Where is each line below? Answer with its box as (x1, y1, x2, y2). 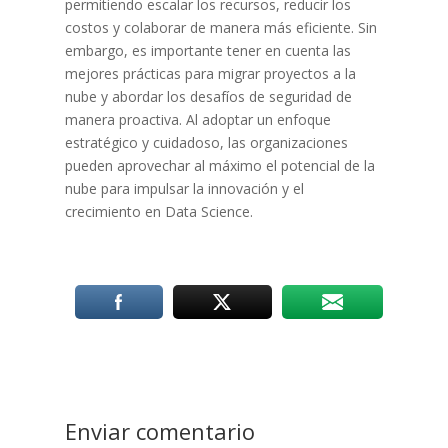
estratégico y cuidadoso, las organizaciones (64, 132, 348, 152)
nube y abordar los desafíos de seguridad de (64, 86, 352, 106)
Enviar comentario (64, 415, 255, 446)
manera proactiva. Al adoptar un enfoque (64, 109, 331, 129)
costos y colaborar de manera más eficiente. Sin (64, 17, 377, 37)
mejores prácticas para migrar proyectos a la (64, 63, 356, 83)
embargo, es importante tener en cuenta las (64, 40, 351, 60)
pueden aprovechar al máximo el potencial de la (64, 155, 375, 175)
